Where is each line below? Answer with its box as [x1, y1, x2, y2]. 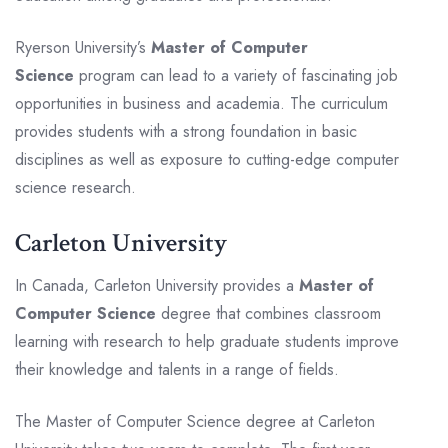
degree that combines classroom [156, 301, 381, 325]
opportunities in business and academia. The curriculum [15, 91, 388, 115]
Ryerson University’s [15, 35, 151, 59]
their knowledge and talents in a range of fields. [15, 357, 339, 381]
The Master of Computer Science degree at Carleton [15, 409, 375, 433]
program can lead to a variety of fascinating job [74, 63, 398, 87]
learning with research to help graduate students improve [15, 329, 399, 353]
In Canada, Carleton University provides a [15, 273, 299, 297]
